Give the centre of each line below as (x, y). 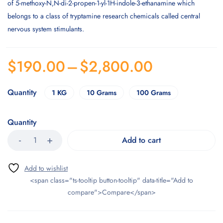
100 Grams (154, 93)
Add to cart (141, 140)
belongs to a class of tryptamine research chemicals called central (104, 16)
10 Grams (102, 93)
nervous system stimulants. (46, 29)
